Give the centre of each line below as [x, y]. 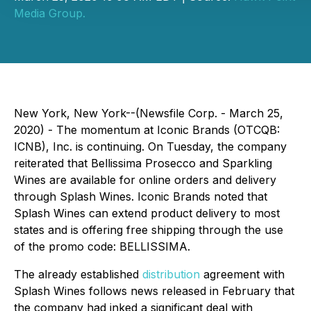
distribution [171, 274]
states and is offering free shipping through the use [149, 230]
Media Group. [50, 13]
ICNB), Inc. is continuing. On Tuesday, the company [150, 146]
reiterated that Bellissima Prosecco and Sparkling [143, 163]
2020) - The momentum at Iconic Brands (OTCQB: [147, 130]
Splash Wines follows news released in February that [154, 291]
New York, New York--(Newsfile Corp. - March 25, [149, 113]
